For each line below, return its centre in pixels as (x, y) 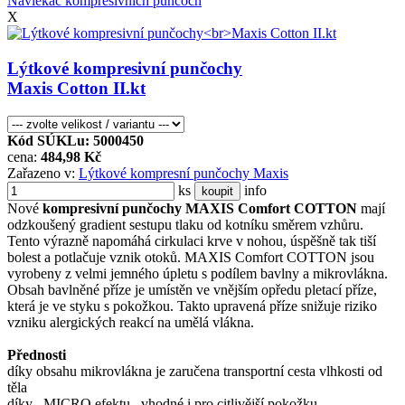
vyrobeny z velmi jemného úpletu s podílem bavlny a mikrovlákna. (198, 273)
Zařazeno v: (43, 173)
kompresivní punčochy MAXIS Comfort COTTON (200, 208)
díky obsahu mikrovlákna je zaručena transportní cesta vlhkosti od (195, 371)
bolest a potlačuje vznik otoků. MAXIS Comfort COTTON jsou (191, 257)
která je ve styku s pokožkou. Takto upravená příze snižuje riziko (192, 306)
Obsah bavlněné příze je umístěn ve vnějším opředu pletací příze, (192, 289)
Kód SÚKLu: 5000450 (75, 140)
